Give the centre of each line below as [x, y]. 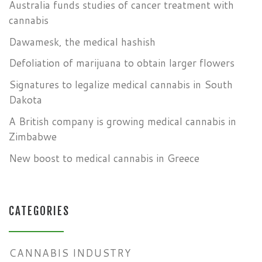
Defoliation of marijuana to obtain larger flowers [122, 63]
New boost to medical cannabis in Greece [104, 158]
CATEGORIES [39, 211]
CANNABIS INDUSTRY [70, 253]
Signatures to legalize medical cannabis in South [121, 85]
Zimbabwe [33, 136]
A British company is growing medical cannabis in [123, 121]
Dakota [25, 100]
